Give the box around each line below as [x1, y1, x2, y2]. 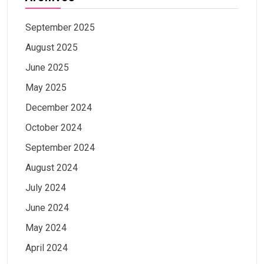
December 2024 [25, 101, 92, 113]
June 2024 [25, 202, 69, 213]
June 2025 [25, 61, 69, 73]
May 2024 [25, 222, 67, 233]
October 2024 [25, 121, 82, 133]
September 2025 [25, 21, 95, 33]
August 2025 [25, 41, 78, 53]
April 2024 [25, 242, 68, 253]
